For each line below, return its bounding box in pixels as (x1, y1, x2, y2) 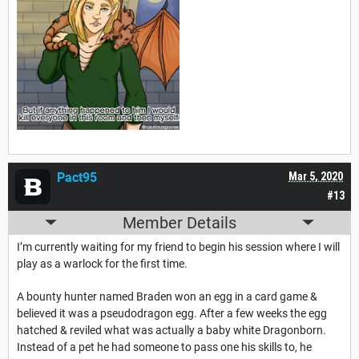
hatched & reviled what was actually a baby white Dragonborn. (17, 323, 326, 337)
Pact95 (57, 169, 97, 185)
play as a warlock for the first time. (17, 256, 188, 270)
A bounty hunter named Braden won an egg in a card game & (17, 289, 317, 303)
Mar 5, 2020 (288, 169, 343, 183)
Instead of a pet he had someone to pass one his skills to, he (17, 340, 312, 353)
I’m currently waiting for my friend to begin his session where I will (17, 240, 340, 253)
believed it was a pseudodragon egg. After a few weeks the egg (17, 306, 327, 320)
